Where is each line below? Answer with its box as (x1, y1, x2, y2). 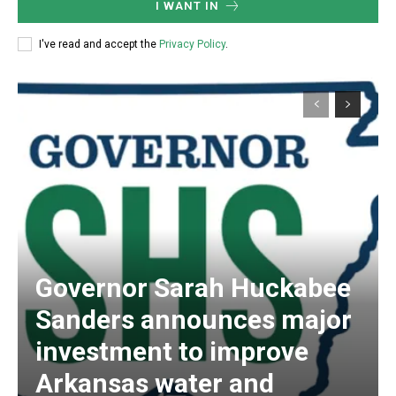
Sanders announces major (35, 304, 352, 336)
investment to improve (35, 336, 308, 368)
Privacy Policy (159, 37, 225, 50)
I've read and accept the (39, 37, 159, 50)
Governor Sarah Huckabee (35, 272, 351, 304)
